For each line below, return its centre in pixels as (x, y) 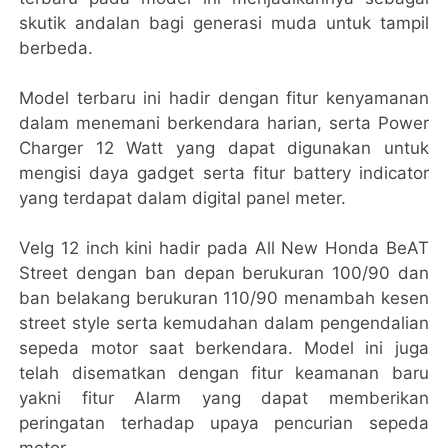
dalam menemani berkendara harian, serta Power (224, 122)
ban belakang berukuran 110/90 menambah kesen (224, 297)
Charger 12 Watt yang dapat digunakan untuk (224, 147)
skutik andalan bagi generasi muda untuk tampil (224, 22)
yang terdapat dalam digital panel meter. (183, 197)
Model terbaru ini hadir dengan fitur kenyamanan (224, 97)
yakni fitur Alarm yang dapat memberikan (224, 397)
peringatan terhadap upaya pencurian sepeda (224, 422)
